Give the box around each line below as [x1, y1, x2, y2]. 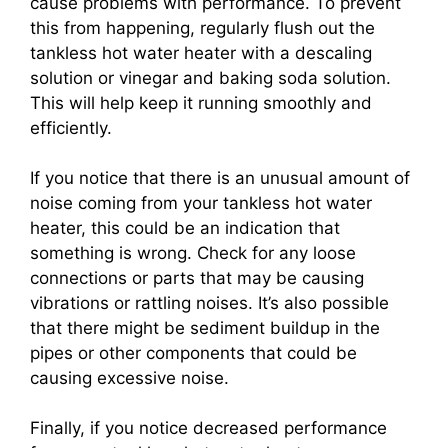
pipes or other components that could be [30, 343, 357, 364]
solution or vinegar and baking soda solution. [30, 68, 391, 89]
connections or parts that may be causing [30, 268, 364, 289]
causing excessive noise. [30, 368, 229, 389]
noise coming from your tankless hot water [30, 193, 372, 214]
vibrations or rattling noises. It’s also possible [30, 293, 389, 314]
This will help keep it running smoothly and [30, 93, 372, 114]
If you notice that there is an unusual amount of [30, 168, 410, 189]
